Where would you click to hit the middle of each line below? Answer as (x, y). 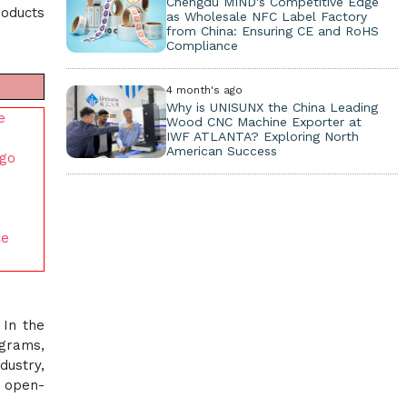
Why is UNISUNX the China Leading (272, 107)
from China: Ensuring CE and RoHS (272, 31)
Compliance (202, 45)
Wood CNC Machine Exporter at (263, 122)
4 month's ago (204, 90)
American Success (221, 151)
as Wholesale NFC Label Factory (266, 16)
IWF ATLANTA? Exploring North (262, 136)
